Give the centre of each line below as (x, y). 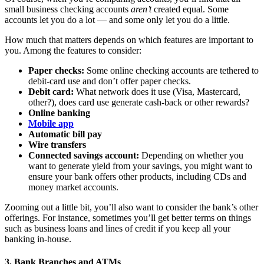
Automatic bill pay (65, 134)
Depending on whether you (191, 156)
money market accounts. (73, 187)
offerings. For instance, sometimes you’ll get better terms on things (128, 218)
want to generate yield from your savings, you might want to (140, 166)
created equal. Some (191, 9)
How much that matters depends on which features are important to (129, 40)
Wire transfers (57, 145)
